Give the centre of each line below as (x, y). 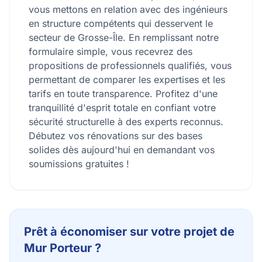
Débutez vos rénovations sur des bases (116, 136)
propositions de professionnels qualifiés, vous (130, 65)
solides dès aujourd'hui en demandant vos (122, 150)
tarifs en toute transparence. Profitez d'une (123, 94)
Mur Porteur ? (63, 248)
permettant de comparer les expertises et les (127, 80)
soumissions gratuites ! (79, 164)
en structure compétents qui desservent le (121, 23)
